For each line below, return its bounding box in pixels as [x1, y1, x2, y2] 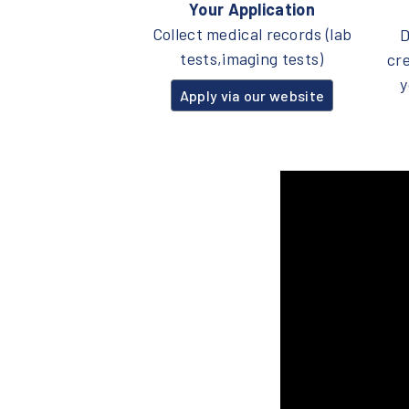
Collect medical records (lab [152, 24, 352, 45]
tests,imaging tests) [180, 48, 324, 69]
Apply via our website [179, 86, 325, 104]
